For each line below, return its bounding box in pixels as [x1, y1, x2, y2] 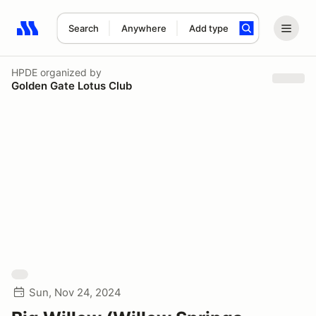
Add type [188, 23, 229, 34]
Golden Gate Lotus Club [11, 78, 132, 92]
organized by [37, 66, 102, 78]
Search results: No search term [16, 29, 181, 43]
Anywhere [121, 23, 166, 34]
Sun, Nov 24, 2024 [29, 286, 121, 299]
